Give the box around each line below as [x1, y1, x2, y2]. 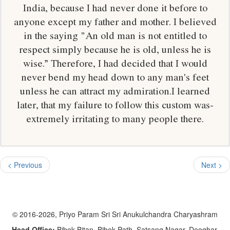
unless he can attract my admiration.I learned [20, 83, 210, 98]
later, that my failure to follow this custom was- [16, 97, 214, 112]
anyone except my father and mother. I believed [13, 14, 217, 29]
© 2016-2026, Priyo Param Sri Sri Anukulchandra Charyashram [12, 209, 218, 219]
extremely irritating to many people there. [26, 111, 204, 126]
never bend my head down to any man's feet [21, 69, 209, 84]
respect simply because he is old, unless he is [19, 42, 211, 56]
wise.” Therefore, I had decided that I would [23, 55, 207, 70]
